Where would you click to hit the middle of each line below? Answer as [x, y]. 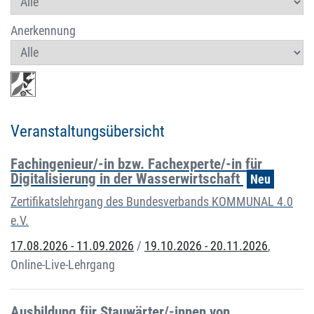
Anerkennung [43, 30]
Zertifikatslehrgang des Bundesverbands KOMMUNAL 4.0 [152, 201]
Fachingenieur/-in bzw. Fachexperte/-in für [136, 164]
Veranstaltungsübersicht [88, 131]
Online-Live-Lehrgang [63, 264]
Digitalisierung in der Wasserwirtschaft [127, 178]
